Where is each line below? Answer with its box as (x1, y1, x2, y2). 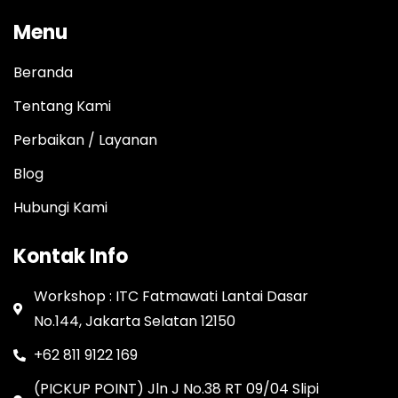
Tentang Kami (13, 96, 111, 117)
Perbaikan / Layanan (13, 130, 157, 151)
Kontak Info (13, 243, 128, 271)
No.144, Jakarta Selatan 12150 (33, 311, 235, 332)
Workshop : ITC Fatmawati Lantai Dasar (33, 286, 308, 307)
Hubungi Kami (13, 197, 107, 219)
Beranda (13, 62, 73, 84)
